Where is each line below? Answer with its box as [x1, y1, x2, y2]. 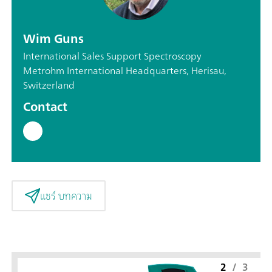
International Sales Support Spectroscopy [23, 47, 202, 65]
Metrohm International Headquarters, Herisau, [23, 62, 226, 80]
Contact [23, 96, 67, 118]
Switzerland [23, 76, 75, 94]
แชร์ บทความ [39, 187, 92, 205]
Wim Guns [23, 28, 84, 50]
